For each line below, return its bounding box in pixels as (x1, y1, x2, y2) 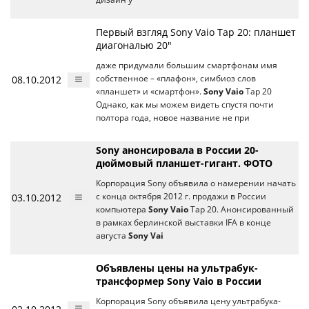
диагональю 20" (96, 39, 172, 52)
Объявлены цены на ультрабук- (96, 261, 258, 275)
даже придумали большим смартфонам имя (96, 60, 277, 71)
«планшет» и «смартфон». (96, 86, 203, 97)
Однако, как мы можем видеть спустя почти (96, 99, 274, 110)
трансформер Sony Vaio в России (96, 275, 261, 288)
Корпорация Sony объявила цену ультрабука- (96, 296, 281, 307)
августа (96, 230, 128, 241)
